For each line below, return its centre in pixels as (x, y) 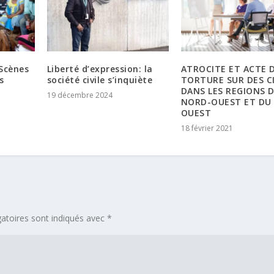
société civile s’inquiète (100, 80)
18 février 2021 (207, 128)
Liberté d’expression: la (100, 69)
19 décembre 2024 (80, 95)
